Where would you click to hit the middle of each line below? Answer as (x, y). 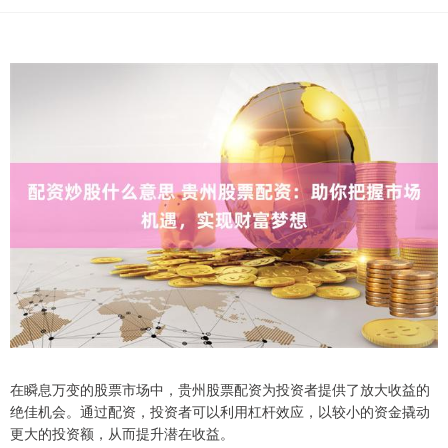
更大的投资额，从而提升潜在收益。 (122, 433)
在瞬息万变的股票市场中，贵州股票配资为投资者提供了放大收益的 (220, 389)
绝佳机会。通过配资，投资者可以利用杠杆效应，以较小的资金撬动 (220, 411)
